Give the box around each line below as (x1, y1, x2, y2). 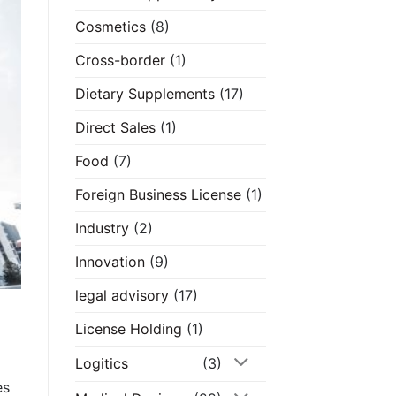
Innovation (74, 253, 145, 271)
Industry (74, 219, 129, 238)
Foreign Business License (74, 186, 241, 204)
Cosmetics (74, 18, 146, 36)
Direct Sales (74, 118, 156, 137)
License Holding (74, 320, 182, 339)
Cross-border (74, 51, 165, 70)
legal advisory (74, 286, 169, 305)
